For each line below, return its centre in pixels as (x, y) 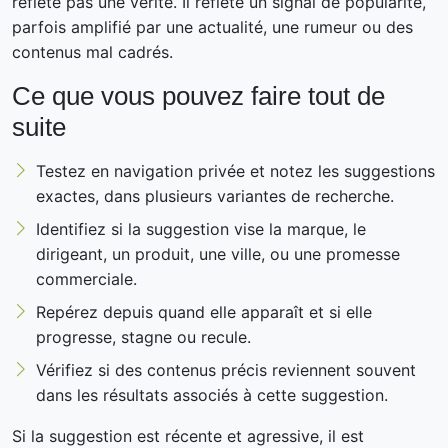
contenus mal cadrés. (92, 51)
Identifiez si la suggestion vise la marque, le (201, 228)
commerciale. (86, 278)
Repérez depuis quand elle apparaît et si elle (204, 311)
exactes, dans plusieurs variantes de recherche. (215, 195)
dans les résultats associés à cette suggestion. (212, 394)
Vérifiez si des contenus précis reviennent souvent (226, 369)
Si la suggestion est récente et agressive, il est (188, 435)
